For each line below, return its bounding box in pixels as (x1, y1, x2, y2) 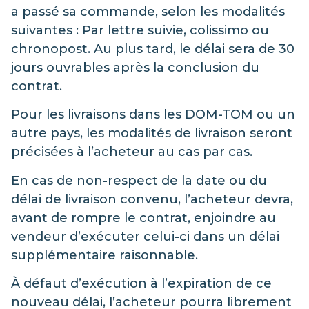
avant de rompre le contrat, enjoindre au (11, 210, 276, 226)
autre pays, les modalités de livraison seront (11, 126, 292, 141)
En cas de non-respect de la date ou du (11, 172, 267, 188)
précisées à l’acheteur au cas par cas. (11, 144, 252, 160)
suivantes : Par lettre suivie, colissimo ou (11, 23, 269, 39)
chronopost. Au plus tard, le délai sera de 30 (11, 41, 295, 57)
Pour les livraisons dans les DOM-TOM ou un (11, 107, 295, 123)
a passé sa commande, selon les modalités (11, 4, 285, 20)
